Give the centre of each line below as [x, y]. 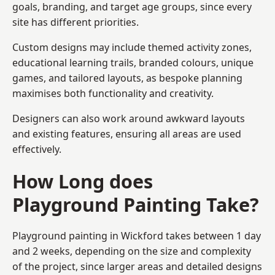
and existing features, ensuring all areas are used [127, 134]
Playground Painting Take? [136, 204]
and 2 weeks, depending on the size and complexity [132, 251]
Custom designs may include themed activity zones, [132, 47]
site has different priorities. [76, 22]
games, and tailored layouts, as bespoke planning [127, 78]
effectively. [37, 149]
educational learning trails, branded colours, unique [133, 62]
